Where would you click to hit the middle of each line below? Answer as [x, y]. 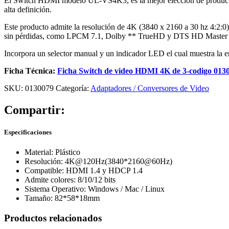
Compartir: [35, 110]
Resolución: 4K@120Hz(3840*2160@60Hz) [98, 162]
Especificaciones [28, 132]
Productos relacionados [53, 218]
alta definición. [28, 9]
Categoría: [72, 88]
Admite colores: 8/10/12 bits [70, 180]
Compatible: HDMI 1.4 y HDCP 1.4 [84, 171]
